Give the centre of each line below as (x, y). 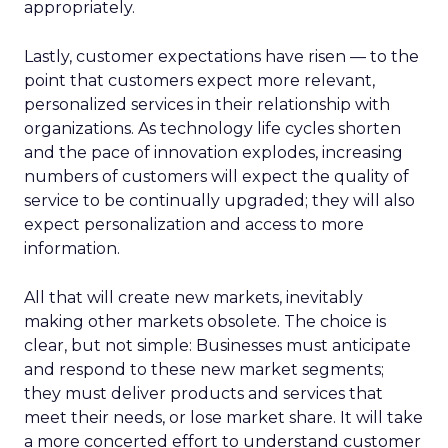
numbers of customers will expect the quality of (216, 176)
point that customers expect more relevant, (199, 80)
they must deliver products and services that (203, 393)
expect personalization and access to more (194, 224)
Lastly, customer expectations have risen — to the (221, 56)
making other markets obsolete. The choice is (205, 321)
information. (72, 248)
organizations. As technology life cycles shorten (212, 128)
